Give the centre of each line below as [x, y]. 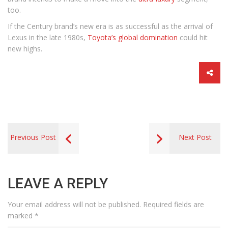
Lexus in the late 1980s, [48, 37]
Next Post [195, 137]
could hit [193, 37]
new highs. [25, 49]
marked [21, 216]
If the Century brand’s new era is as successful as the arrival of [110, 26]
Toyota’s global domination [133, 37]
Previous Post [33, 137]
